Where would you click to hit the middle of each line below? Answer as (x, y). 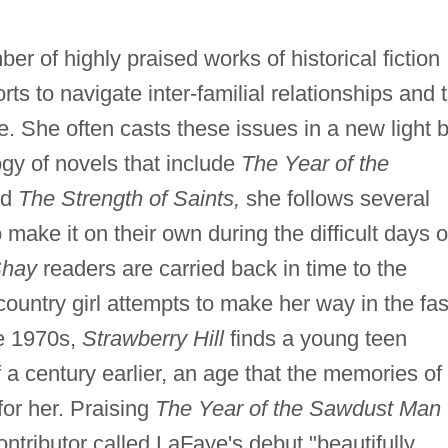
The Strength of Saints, (128, 199)
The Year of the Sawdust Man (297, 409)
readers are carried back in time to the (221, 269)
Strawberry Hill (152, 339)
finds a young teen (315, 339)
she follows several (334, 199)
